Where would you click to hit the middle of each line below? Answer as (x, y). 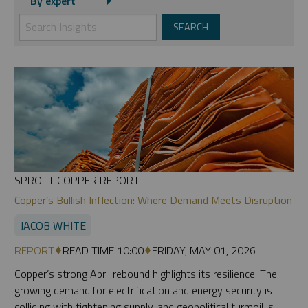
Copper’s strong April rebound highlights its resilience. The (146, 274)
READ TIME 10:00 (103, 251)
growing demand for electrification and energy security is (143, 290)
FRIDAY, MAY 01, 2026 (204, 251)
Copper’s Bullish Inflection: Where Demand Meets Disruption (153, 200)
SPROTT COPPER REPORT (77, 180)
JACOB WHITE (53, 226)
